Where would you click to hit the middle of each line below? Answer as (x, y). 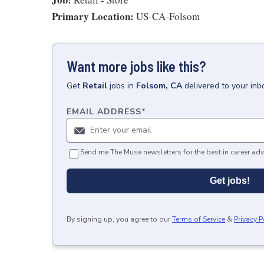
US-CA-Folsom (167, 16)
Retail (95, 86)
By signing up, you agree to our (118, 219)
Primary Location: (93, 16)
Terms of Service (199, 219)
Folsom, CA (159, 86)
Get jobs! (230, 181)
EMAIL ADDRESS (104, 112)
